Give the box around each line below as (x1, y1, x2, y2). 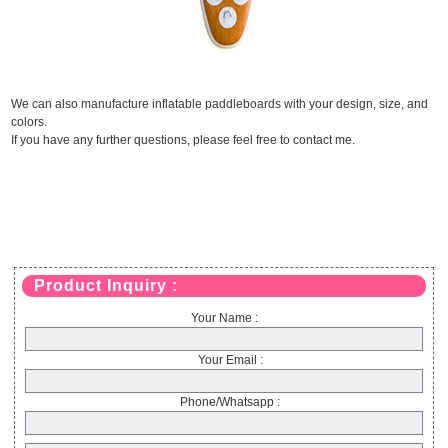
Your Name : (190, 311, 258, 326)
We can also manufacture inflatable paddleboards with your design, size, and (11, 97, 429, 112)
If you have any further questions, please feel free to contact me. (11, 133, 356, 148)
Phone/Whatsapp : (168, 395, 280, 410)
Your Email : (185, 353, 263, 368)
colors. (11, 115, 48, 130)
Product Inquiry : (33, 277, 178, 295)
